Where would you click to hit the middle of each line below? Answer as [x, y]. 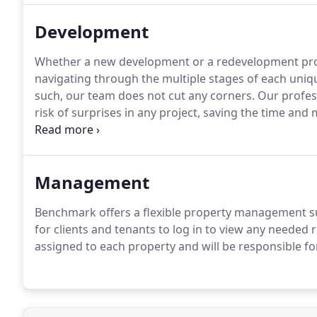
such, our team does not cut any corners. [145, 96]
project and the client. [93, 146]
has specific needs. [85, 129]
